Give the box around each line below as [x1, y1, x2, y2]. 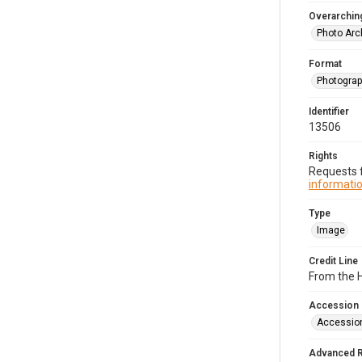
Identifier [309, 106, 349, 117]
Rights [309, 150, 338, 162]
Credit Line [309, 255, 358, 267]
